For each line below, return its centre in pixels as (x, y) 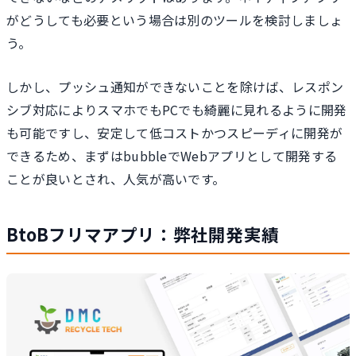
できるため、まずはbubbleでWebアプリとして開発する (172, 155)
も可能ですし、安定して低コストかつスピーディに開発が (175, 132)
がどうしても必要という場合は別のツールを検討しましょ (175, 19)
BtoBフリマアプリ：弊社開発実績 (143, 234)
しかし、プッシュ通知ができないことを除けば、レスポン (175, 86)
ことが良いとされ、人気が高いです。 (116, 178)
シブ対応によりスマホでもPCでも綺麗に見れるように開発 (177, 109)
